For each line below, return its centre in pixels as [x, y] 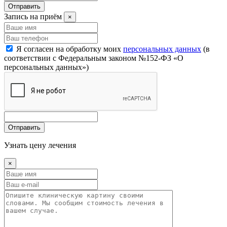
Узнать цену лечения [40, 145]
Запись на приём [33, 17]
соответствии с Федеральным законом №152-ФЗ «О [94, 58]
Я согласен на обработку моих [70, 49]
